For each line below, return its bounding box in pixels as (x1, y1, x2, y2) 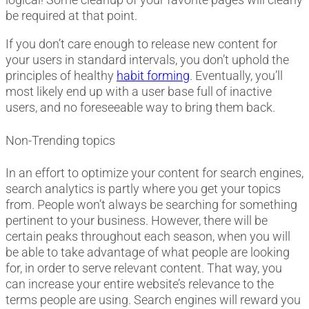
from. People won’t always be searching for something (6, 197, 297, 212)
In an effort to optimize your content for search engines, (6, 165, 303, 180)
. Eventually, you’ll (190, 68, 283, 83)
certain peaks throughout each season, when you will (6, 228, 290, 243)
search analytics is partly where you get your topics (6, 181, 281, 196)
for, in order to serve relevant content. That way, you (6, 260, 282, 275)
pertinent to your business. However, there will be (6, 212, 268, 228)
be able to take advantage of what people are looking (6, 244, 290, 259)
